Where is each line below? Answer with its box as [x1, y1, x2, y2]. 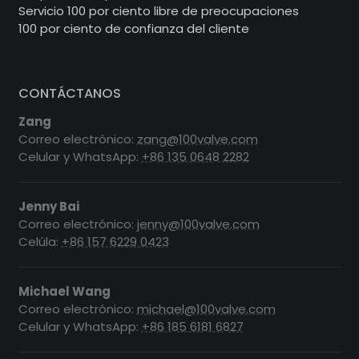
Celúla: [18, 232, 62, 250]
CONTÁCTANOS [18, 83, 121, 103]
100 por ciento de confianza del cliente [18, 19, 249, 37]
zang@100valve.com [136, 130, 258, 147]
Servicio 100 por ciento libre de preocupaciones [18, 2, 299, 19]
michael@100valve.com [136, 300, 276, 317]
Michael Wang [18, 282, 111, 300]
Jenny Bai [18, 197, 79, 215]
